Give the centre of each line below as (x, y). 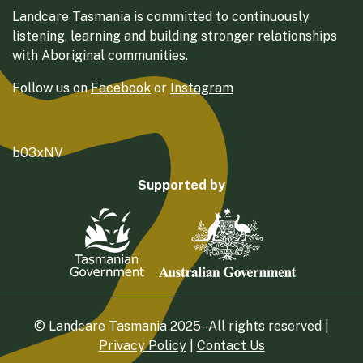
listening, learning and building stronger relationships (175, 36)
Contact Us (231, 345)
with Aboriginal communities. (100, 55)
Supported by (181, 185)
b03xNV (38, 152)
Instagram (202, 88)
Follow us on (51, 88)
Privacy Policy (142, 345)
